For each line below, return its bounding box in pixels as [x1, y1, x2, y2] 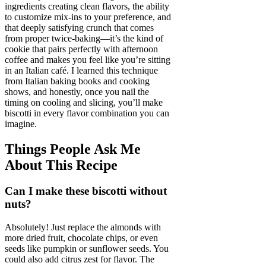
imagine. [5, 118, 37, 129]
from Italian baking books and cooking [5, 75, 150, 86]
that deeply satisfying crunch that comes [5, 22, 154, 33]
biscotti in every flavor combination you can [5, 107, 169, 118]
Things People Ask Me [5, 141, 141, 157]
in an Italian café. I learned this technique [5, 65, 158, 75]
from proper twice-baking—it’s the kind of [5, 33, 163, 43]
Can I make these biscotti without [5, 185, 167, 198]
